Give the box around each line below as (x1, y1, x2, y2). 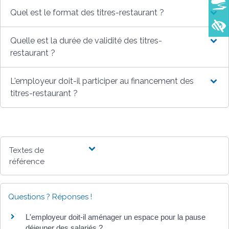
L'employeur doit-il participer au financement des (10, 76, 194, 86)
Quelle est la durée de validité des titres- (10, 35, 163, 45)
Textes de (9, 145, 44, 155)
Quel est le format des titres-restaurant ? (10, 7, 165, 17)
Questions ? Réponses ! (8, 192, 92, 201)
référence (9, 156, 45, 166)
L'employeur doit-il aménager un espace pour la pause (26, 212, 205, 221)
